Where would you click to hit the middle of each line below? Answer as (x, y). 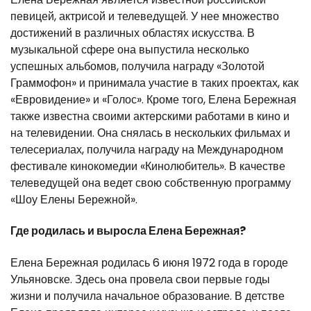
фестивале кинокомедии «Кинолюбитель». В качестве (148, 166)
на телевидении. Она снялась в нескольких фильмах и (150, 133)
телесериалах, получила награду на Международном (147, 149)
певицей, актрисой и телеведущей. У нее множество (145, 16)
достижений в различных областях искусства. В (133, 33)
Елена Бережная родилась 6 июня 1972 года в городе (149, 262)
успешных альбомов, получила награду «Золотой (137, 66)
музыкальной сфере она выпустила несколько (130, 49)
